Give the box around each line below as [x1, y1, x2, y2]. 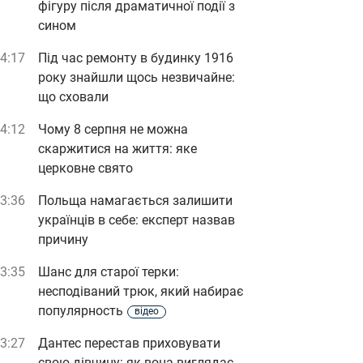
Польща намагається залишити [38, 193, 233, 208]
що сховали [38, 89, 109, 105]
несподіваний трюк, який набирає [38, 284, 244, 299]
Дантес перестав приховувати [38, 335, 220, 351]
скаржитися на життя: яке [38, 141, 197, 156]
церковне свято [38, 160, 133, 176]
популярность [38, 303, 123, 318]
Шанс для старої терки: [38, 264, 179, 280]
